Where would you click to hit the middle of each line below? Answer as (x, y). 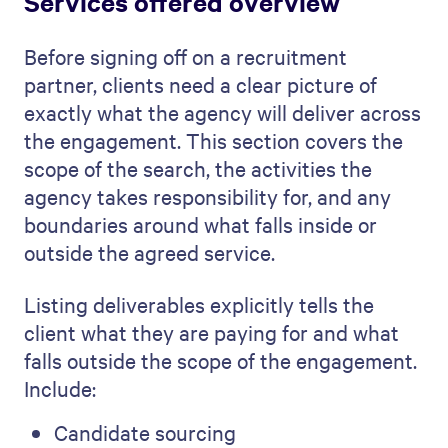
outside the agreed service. (149, 252)
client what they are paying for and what (211, 332)
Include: (60, 388)
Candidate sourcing (145, 432)
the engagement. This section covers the (213, 140)
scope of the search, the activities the (198, 168)
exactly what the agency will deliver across (222, 112)
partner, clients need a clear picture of (200, 84)
